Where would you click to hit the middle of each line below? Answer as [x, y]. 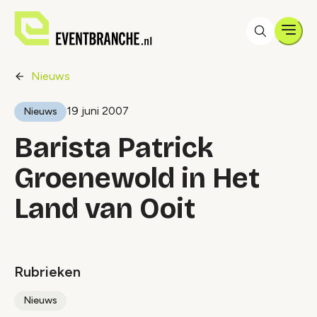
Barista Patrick [114, 148]
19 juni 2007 [98, 111]
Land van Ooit [105, 209]
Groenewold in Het [137, 178]
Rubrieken [47, 272]
